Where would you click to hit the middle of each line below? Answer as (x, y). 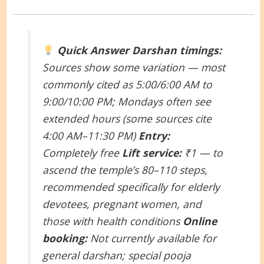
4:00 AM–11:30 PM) (91, 136)
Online (200, 221)
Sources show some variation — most (134, 67)
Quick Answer (93, 50)
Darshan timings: (177, 50)
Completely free (82, 153)
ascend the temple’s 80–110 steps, (125, 170)
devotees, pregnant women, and (122, 204)
